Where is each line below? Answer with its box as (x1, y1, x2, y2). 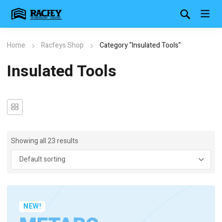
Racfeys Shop (41, 40, 84, 51)
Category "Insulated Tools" (100, 40, 181, 51)
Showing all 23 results (11, 136, 78, 147)
